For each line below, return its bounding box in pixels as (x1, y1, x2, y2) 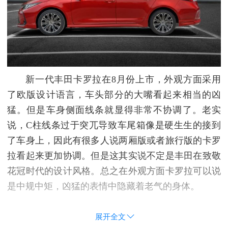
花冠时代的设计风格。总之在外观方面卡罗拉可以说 (7, 165, 221, 176)
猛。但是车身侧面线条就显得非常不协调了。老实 (7, 104, 221, 115)
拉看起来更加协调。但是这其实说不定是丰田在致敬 (7, 150, 221, 161)
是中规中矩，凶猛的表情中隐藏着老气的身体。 (7, 181, 199, 191)
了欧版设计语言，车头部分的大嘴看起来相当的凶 (7, 89, 221, 100)
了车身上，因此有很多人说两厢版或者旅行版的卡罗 (7, 135, 221, 146)
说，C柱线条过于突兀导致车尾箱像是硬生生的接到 (7, 120, 221, 130)
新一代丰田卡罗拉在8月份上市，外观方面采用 (25, 74, 221, 84)
